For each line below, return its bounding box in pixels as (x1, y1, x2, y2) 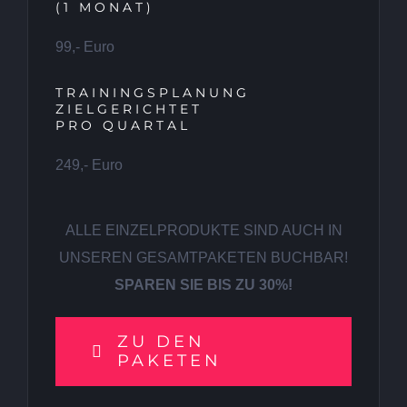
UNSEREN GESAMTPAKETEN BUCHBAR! (59, 250, 348, 266)
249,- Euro (55, 157, 123, 174)
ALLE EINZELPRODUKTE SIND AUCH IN (65, 223, 342, 239)
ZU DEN (116, 332, 205, 352)
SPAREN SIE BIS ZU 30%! (114, 277, 293, 293)
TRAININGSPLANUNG (55, 84, 250, 102)
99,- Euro (55, 39, 114, 55)
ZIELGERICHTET (55, 101, 203, 118)
